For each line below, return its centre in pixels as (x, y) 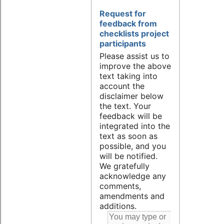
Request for (123, 14)
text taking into (128, 76)
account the (122, 86)
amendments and (132, 196)
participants (123, 44)
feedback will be (131, 116)
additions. (118, 206)
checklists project (134, 34)
